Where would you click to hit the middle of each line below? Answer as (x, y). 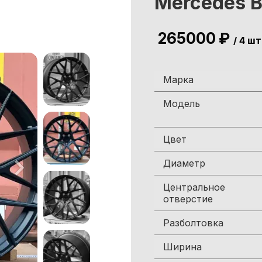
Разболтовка (193, 223)
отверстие (188, 199)
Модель (182, 104)
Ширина (182, 247)
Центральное (194, 187)
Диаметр (184, 163)
